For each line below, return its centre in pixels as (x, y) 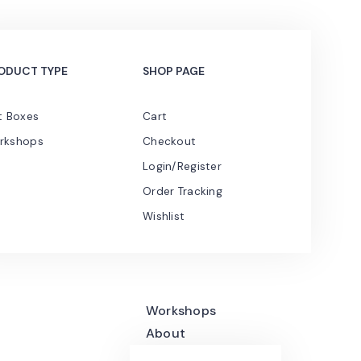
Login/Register (182, 167)
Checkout (170, 142)
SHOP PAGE (174, 71)
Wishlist (164, 217)
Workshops (181, 311)
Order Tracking (183, 192)
